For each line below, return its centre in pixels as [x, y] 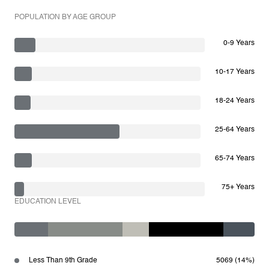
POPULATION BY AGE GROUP [65, 17]
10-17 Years [235, 72]
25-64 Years [235, 130]
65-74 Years [235, 159]
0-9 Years [239, 43]
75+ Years [238, 187]
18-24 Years [235, 101]
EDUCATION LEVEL [48, 202]
